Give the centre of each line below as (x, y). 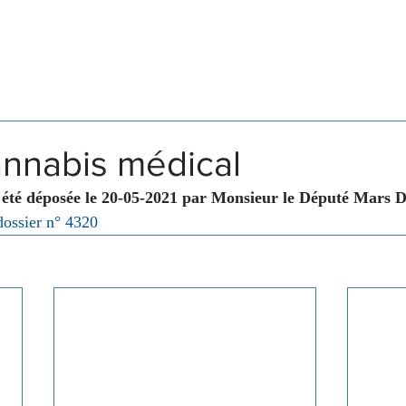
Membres (196, 56)
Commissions (322, 56)
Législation (77, 56)
